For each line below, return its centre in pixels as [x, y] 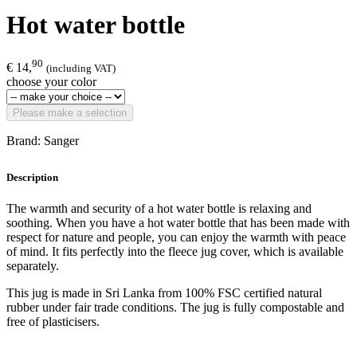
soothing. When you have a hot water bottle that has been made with [178, 223]
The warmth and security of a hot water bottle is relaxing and [159, 209]
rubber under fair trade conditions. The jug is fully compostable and [175, 308]
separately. [33, 266]
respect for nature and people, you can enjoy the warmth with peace [176, 237]
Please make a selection [70, 113]
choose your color [51, 82]
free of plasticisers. [53, 322]
